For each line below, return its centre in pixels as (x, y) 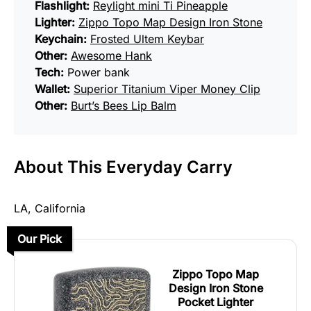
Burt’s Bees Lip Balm (124, 106)
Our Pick (40, 239)
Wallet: (52, 89)
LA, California (50, 208)
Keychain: (61, 39)
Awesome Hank (111, 56)
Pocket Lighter (216, 302)
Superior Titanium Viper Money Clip (167, 89)
